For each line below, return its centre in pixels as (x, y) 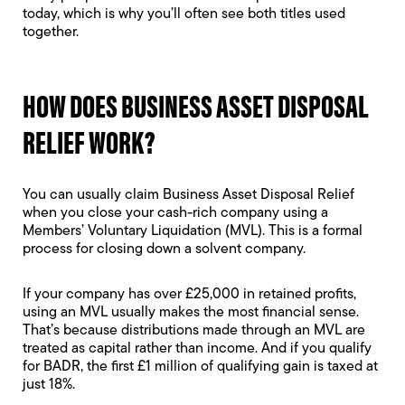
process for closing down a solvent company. (166, 250)
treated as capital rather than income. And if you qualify (197, 349)
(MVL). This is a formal (292, 231)
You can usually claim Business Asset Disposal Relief (188, 195)
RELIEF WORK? (89, 141)
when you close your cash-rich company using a (175, 213)
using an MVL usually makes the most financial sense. (191, 313)
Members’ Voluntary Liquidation (122, 231)
